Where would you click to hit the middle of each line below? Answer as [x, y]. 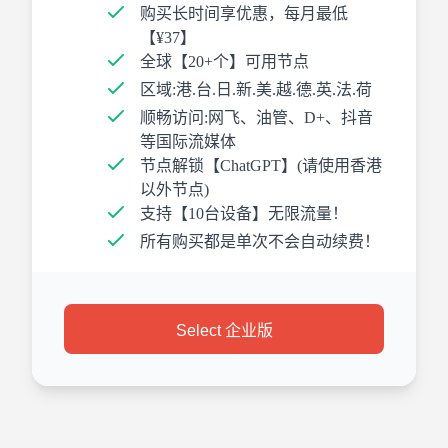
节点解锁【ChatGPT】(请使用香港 [261, 165]
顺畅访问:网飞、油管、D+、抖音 [256, 117]
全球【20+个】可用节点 [224, 61]
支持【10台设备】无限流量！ [244, 213]
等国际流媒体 [188, 141]
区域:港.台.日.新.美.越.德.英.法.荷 [256, 89]
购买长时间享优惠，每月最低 [244, 13]
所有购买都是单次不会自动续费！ [260, 241]
